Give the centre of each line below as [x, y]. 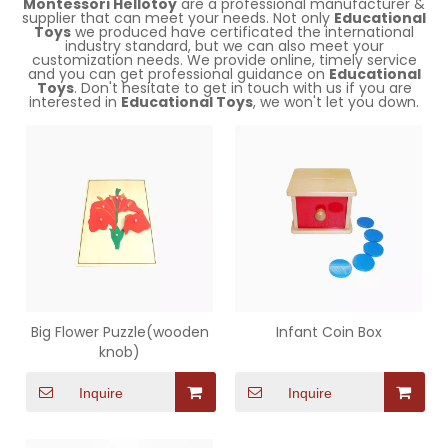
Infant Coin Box [328, 332]
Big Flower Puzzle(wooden [119, 332]
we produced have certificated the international [242, 32]
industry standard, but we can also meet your [224, 46]
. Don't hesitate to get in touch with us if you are [242, 88]
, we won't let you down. [336, 102]
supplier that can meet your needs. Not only [178, 18]
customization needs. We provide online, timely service [224, 60]
